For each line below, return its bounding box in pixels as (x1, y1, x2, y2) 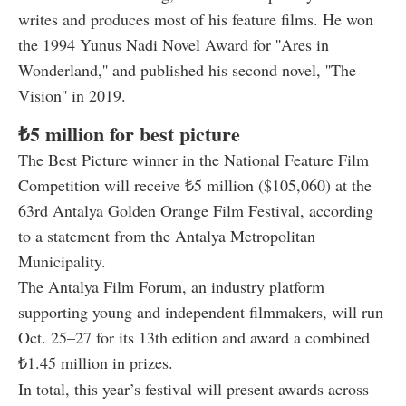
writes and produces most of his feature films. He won (18, 8, 373, 31)
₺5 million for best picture (18, 119, 240, 150)
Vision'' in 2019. (18, 84, 126, 107)
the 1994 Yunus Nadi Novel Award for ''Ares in (18, 34, 329, 56)
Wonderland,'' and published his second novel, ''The (18, 59, 356, 82)
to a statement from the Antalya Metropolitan (18, 225, 315, 247)
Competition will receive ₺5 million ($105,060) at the (18, 174, 372, 197)
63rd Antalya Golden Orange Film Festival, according (18, 199, 373, 222)
